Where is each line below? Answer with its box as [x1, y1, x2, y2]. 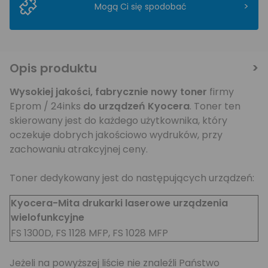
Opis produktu [10, 60, 97, 77]
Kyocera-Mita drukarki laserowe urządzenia [11, 196, 228, 210]
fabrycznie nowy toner [95, 85, 209, 99]
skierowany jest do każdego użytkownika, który [10, 114, 227, 127]
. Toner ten [190, 99, 240, 113]
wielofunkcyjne [11, 211, 84, 224]
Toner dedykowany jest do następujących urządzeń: [10, 171, 254, 185]
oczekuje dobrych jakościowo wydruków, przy [10, 128, 223, 142]
